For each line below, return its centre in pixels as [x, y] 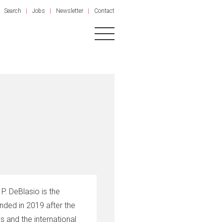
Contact [105, 11]
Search [13, 11]
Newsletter [70, 11]
